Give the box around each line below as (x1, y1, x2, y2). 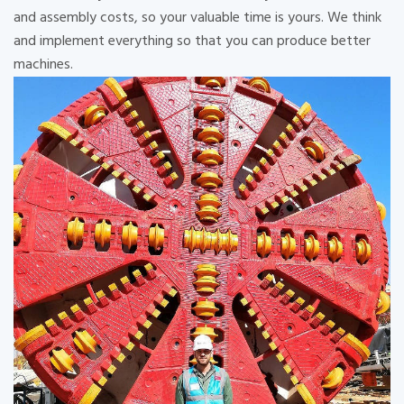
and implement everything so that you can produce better (14, 29, 371, 53)
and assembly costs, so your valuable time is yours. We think (14, 5, 381, 30)
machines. (14, 52, 73, 77)
